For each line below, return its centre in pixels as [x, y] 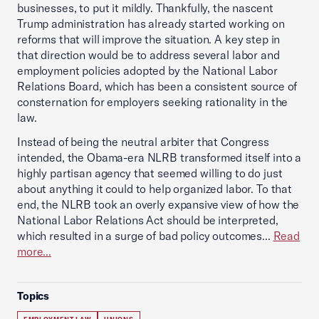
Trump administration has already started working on [151, 23]
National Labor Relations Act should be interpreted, [148, 220]
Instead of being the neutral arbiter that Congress [143, 142]
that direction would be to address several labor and [148, 55]
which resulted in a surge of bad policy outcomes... [145, 236]
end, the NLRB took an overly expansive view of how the [158, 204]
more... [34, 251]
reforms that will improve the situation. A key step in [149, 39]
